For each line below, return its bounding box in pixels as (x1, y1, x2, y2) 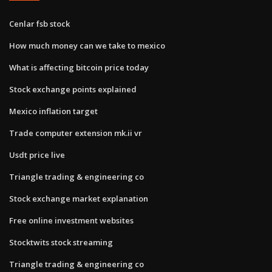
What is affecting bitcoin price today (9, 61, 149, 73)
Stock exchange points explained (9, 83, 137, 95)
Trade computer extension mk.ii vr (9, 127, 142, 138)
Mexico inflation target (9, 105, 98, 117)
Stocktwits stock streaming (9, 236, 113, 248)
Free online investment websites (9, 214, 134, 226)
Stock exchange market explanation (9, 192, 148, 204)
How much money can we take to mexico (9, 39, 165, 51)
